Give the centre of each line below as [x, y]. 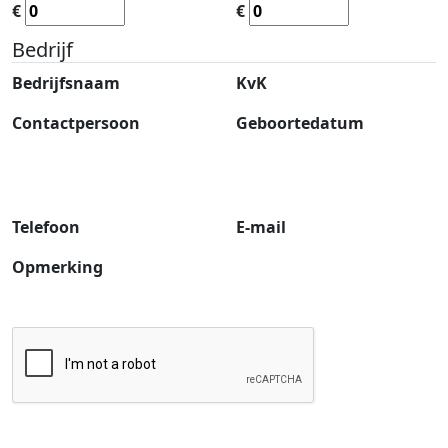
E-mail [261, 227]
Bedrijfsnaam [66, 83]
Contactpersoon [76, 123]
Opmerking [57, 267]
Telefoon [46, 227]
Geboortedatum [300, 123]
